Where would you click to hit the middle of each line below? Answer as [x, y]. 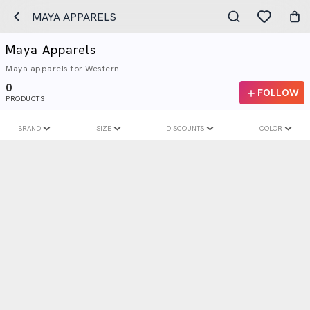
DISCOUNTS [185, 128]
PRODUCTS [25, 99]
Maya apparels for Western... [66, 69]
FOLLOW [278, 93]
